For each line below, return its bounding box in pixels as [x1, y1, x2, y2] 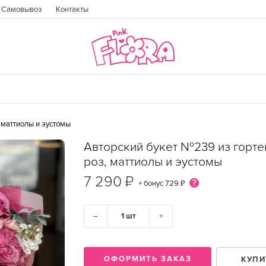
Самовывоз [1, 5, 42, 14]
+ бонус [138, 179, 166, 188]
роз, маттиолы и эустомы [84, 154, 223, 169]
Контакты [56, 5, 88, 14]
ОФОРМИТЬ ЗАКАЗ [103, 254, 192, 264]
